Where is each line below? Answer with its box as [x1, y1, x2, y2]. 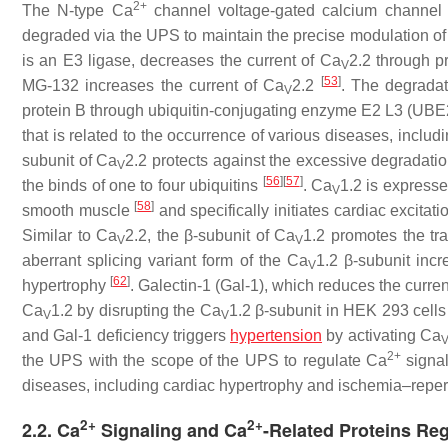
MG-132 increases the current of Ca [22, 77, 285, 94]
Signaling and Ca [96, 417, 247, 443]
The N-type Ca [22, 2, 133, 19]
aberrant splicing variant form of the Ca [22, 252, 308, 269]
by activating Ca [322, 327, 441, 344]
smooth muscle [22, 202, 135, 219]
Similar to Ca [22, 227, 118, 244]
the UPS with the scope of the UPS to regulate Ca [22, 352, 387, 369]
